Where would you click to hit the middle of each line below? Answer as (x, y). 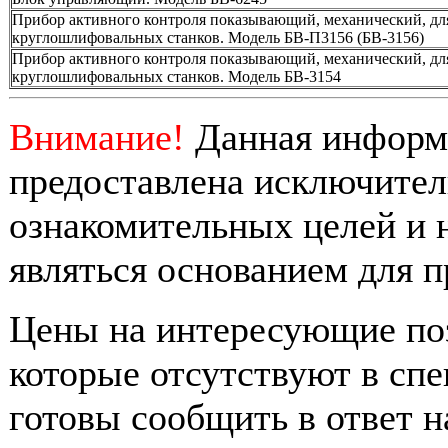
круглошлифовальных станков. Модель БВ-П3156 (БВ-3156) (218, 37)
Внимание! (97, 137)
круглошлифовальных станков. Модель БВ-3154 (176, 76)
